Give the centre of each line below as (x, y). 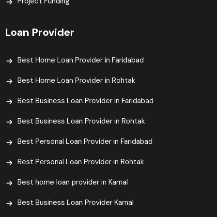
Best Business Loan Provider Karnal (76, 203)
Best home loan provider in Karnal (73, 182)
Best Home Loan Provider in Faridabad (81, 60)
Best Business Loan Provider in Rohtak (81, 121)
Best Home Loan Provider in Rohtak (76, 81)
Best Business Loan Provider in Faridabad (85, 101)
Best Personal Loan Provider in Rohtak (81, 162)
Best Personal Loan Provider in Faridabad (85, 142)
